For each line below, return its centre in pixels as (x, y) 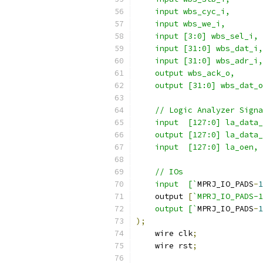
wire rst (164, 246)
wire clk (164, 233)
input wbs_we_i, (181, 24)
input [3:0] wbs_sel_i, (197, 36)
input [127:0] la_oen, (197, 147)
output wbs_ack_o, (186, 73)
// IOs (160, 172)
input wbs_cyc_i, (183, 11)
